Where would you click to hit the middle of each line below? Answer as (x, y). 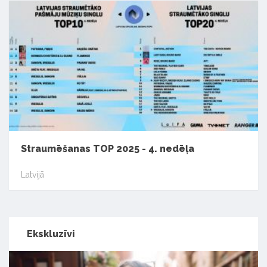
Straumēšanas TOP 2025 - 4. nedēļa (108, 148)
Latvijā (32, 175)
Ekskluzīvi (51, 234)
